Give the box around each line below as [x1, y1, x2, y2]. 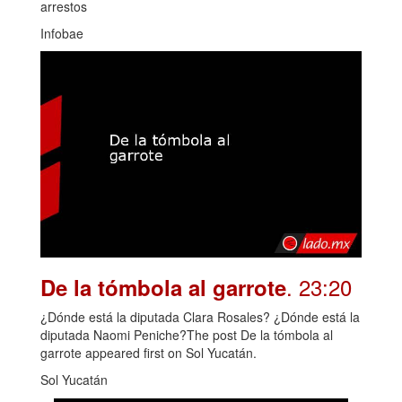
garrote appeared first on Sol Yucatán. [40, 344, 257, 363]
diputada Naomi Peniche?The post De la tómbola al [40, 326, 333, 345]
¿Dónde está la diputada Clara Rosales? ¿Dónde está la [40, 308, 360, 327]
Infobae [40, 24, 83, 43]
